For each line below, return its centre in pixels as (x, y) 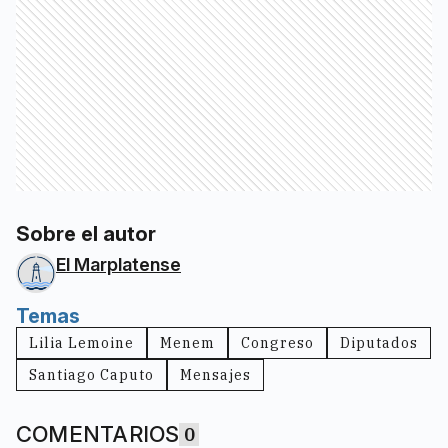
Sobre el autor (86, 233)
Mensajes (215, 374)
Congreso (277, 342)
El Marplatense (118, 264)
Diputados (379, 342)
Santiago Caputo (91, 374)
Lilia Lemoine (81, 342)
